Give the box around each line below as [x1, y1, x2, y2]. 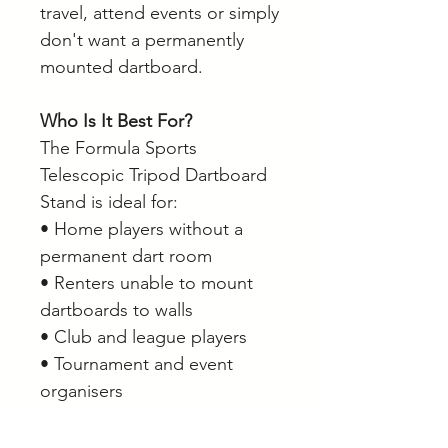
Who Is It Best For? [40, 110, 192, 133]
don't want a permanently [40, 29, 244, 52]
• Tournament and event [40, 353, 233, 376]
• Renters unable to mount [40, 272, 253, 295]
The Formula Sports [40, 137, 197, 160]
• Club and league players [40, 326, 247, 349]
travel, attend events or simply [40, 2, 279, 25]
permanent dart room [40, 245, 212, 268]
